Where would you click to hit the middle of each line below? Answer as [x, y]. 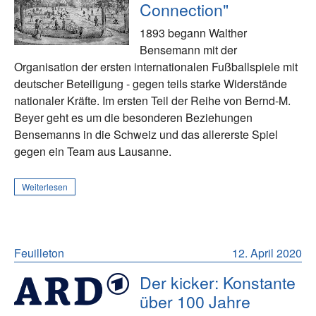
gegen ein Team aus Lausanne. [93, 151]
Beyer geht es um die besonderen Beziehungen [133, 117]
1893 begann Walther [194, 32]
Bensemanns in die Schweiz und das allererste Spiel [146, 134]
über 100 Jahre [195, 301]
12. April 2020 [267, 253]
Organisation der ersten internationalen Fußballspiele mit [156, 66]
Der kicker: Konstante [218, 282]
